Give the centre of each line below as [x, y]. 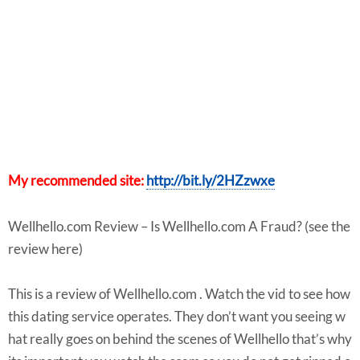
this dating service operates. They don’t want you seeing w [177, 317]
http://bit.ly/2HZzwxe [211, 181]
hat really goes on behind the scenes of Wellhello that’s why [180, 339]
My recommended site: [77, 181]
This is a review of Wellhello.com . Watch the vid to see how [179, 294]
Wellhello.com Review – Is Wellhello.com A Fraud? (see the [179, 226]
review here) [45, 249]
